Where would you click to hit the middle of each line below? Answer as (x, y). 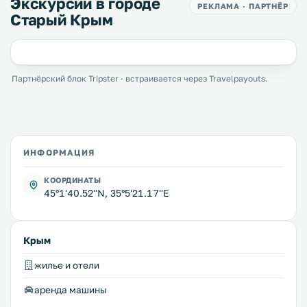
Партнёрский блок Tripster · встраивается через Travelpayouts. (140, 79)
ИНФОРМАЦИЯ (59, 153)
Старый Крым (62, 20)
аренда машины (71, 290)
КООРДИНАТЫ (73, 180)
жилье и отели (67, 266)
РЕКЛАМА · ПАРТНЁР (243, 6)
